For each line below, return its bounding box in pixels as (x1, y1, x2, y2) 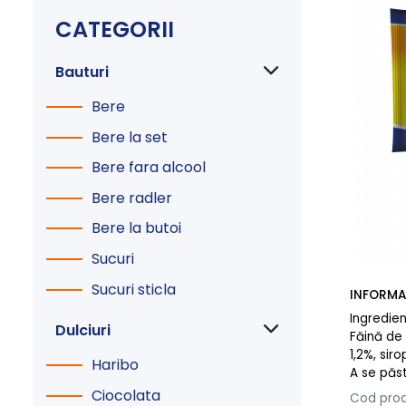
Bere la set (92, 126, 168, 148)
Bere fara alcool (92, 157, 206, 179)
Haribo (92, 354, 139, 376)
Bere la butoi (92, 217, 181, 239)
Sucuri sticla (92, 278, 176, 300)
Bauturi (55, 62, 109, 83)
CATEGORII (55, 14, 174, 45)
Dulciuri (55, 320, 111, 342)
